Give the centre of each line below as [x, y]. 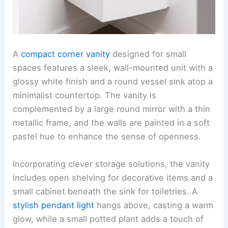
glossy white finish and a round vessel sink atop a [113, 82]
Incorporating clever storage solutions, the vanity [111, 164]
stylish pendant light [54, 205]
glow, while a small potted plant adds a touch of [108, 219]
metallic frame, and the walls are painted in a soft [111, 123]
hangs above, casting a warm [154, 205]
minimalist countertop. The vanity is [85, 95]
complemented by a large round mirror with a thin [112, 109]
